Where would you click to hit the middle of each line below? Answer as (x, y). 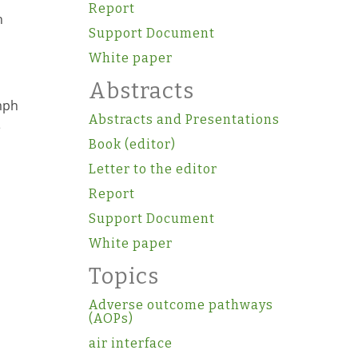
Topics (123, 276)
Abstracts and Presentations (184, 119)
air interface (130, 343)
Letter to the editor (153, 169)
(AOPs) (111, 318)
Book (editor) (132, 144)
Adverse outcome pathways (181, 305)
